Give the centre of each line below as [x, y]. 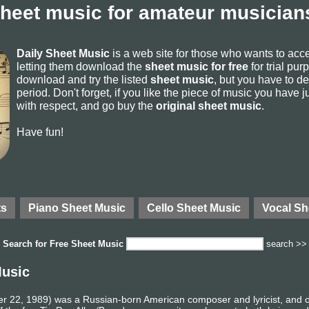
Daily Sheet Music [63, 53]
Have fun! [40, 132]
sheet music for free [197, 66]
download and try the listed [83, 79]
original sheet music [209, 106]
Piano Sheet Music [77, 208]
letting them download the [81, 66]
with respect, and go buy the [86, 106]
